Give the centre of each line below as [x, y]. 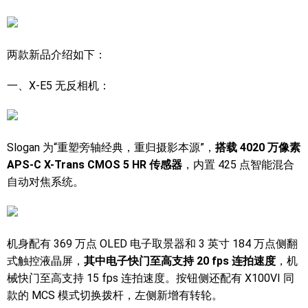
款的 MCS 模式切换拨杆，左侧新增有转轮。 [115, 295]
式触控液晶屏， [45, 261]
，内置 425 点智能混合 [238, 165]
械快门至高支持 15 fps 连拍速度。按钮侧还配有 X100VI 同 [151, 278]
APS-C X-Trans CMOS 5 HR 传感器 [95, 165]
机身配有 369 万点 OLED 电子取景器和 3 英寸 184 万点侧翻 [152, 244]
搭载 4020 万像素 [258, 147]
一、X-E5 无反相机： [58, 86]
